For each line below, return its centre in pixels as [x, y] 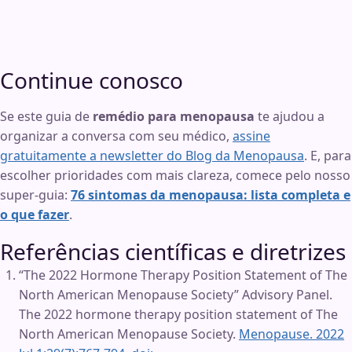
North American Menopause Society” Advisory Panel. [176, 295]
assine [251, 136]
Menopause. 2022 [291, 334]
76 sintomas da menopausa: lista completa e [211, 195]
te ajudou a [290, 117]
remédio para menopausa [174, 117]
